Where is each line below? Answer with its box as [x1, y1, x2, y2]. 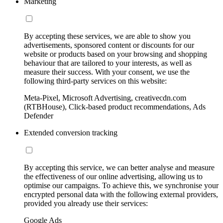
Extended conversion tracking [24, 128, 117, 137]
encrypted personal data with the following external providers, [24, 190, 218, 199]
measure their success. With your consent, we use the [24, 68, 190, 77]
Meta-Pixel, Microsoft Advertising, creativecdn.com [24, 94, 186, 103]
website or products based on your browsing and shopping [24, 50, 207, 59]
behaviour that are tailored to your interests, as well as [24, 59, 192, 68]
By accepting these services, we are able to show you [24, 32, 191, 41]
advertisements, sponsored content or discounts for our [24, 41, 194, 50]
